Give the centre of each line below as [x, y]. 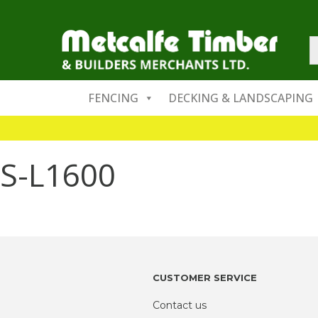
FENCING [113, 98]
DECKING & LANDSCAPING [241, 98]
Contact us [179, 305]
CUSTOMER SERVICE [204, 278]
